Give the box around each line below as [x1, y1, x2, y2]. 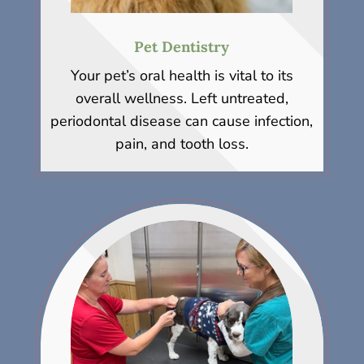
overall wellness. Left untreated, [75, 89, 288, 109]
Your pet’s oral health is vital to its [70, 66, 293, 86]
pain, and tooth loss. [115, 134, 249, 154]
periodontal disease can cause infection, [50, 111, 314, 132]
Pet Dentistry [134, 37, 230, 57]
